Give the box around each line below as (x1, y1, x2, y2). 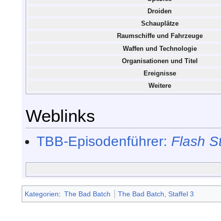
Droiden (147, 8, 172, 15)
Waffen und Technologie (122, 45, 197, 52)
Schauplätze (141, 20, 179, 28)
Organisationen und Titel (121, 57, 198, 65)
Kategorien (25, 189, 59, 198)
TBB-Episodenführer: (37, 133, 172, 149)
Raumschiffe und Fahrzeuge (116, 33, 203, 40)
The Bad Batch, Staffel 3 (118, 189, 194, 198)
